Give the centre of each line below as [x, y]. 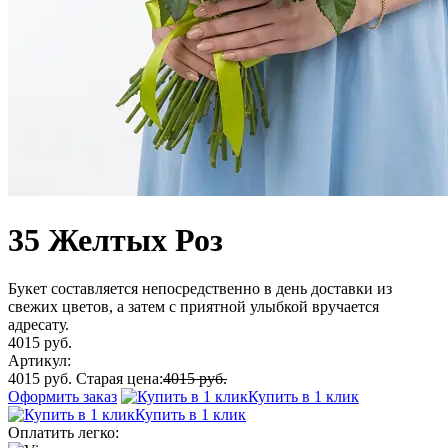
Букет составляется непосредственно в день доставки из [200, 289]
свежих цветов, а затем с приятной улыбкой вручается [193, 307]
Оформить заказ [62, 397]
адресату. [38, 325]
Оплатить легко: [63, 433]
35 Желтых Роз [115, 239]
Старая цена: [119, 379]
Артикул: [39, 361]
